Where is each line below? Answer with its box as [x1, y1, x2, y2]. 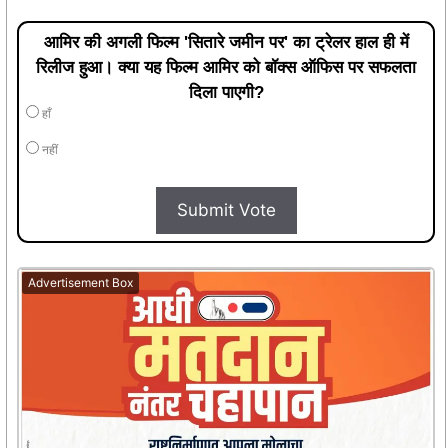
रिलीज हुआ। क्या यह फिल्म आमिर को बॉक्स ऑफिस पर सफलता [36, 57, 416, 77]
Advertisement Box [28, 274, 133, 290]
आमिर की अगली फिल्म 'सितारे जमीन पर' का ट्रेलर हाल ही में [43, 32, 409, 52]
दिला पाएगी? [188, 82, 264, 102]
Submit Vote [176, 199, 276, 220]
